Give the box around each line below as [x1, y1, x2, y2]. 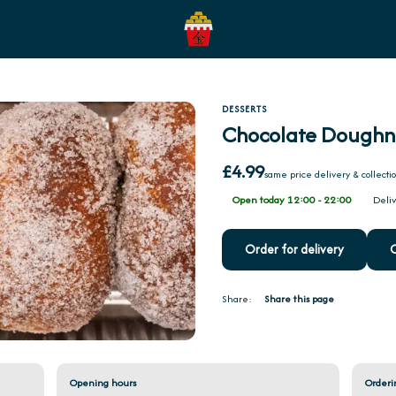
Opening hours [70, 374, 136, 390]
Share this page [263, 291, 334, 306]
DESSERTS [221, 102, 267, 116]
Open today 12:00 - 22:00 [232, 192, 352, 207]
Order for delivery [244, 240, 344, 258]
